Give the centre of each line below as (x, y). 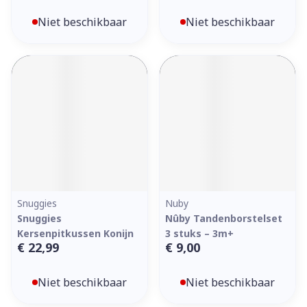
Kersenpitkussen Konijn (75, 233)
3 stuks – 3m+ (199, 233)
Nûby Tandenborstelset (224, 218)
